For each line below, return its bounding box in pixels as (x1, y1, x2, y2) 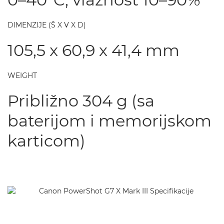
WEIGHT (7, 71, 37, 80)
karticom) (7, 131, 85, 150)
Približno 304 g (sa (7, 91, 154, 110)
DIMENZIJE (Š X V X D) (7, 20, 86, 29)
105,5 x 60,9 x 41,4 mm (7, 40, 179, 60)
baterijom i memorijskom (7, 111, 211, 130)
